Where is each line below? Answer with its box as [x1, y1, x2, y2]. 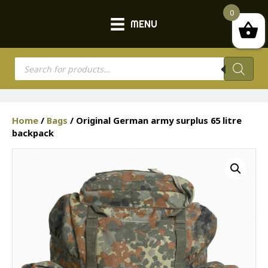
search [14, 64, 46, 78]
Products [14, 54, 57, 68]
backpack [12, 127, 54, 139]
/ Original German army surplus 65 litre [68, 114, 242, 127]
